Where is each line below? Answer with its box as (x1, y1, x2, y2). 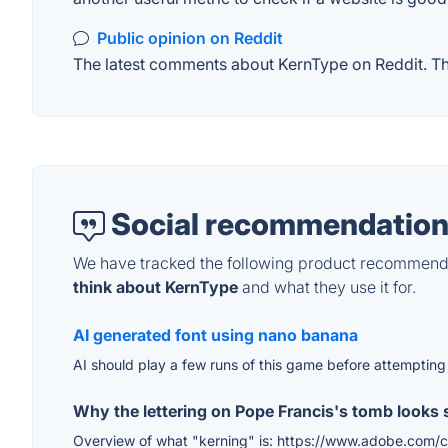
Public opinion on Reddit (97, 28, 283, 48)
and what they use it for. (238, 277, 416, 298)
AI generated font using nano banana (73, 325, 358, 346)
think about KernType (73, 277, 238, 298)
